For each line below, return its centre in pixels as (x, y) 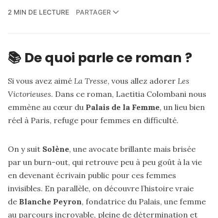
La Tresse (91, 81)
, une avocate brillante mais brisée (132, 149)
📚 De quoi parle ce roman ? (100, 57)
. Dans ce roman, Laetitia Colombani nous (129, 94)
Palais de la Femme (123, 107)
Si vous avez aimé (41, 81)
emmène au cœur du (47, 107)
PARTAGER (93, 12)
